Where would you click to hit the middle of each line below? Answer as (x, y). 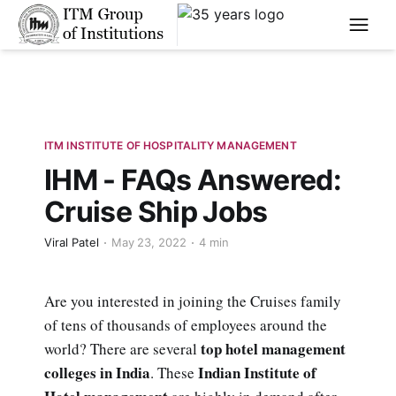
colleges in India (97, 372)
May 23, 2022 (149, 242)
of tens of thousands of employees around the (186, 324)
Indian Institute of (257, 372)
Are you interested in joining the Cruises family (193, 301)
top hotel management (273, 348)
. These (174, 372)
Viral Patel (72, 242)
